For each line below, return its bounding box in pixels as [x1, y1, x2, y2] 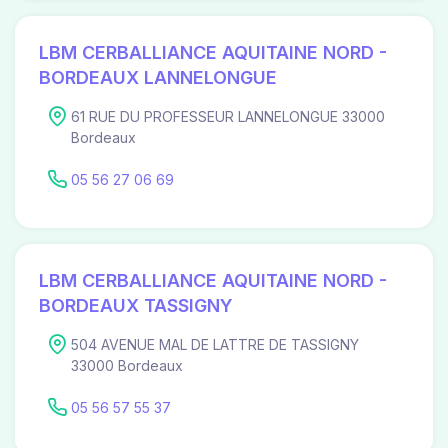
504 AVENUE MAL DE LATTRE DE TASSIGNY [71, 335, 359, 353]
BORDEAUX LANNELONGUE [39, 66, 277, 88]
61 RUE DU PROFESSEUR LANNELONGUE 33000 [71, 107, 385, 125]
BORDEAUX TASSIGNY [39, 294, 233, 316]
